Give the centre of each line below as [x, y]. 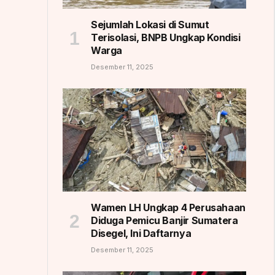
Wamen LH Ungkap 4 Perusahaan [168, 208]
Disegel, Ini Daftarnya [141, 234]
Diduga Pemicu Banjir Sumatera [165, 221]
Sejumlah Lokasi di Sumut [150, 25]
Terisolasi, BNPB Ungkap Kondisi [166, 38]
